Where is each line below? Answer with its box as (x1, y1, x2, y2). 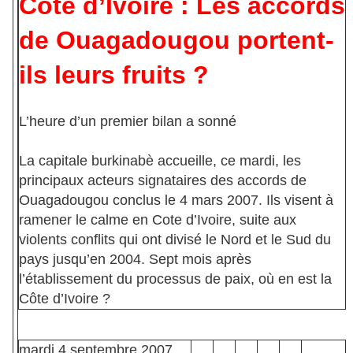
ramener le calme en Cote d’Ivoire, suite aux (19, 212, 296, 229)
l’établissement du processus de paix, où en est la (19, 271, 332, 288)
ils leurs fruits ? (19, 61, 209, 90)
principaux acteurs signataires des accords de (19, 173, 307, 189)
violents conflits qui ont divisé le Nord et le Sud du (19, 232, 331, 248)
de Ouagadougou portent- (19, 26, 334, 55)
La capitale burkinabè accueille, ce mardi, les (19, 153, 301, 169)
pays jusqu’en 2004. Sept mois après (19, 251, 251, 268)
